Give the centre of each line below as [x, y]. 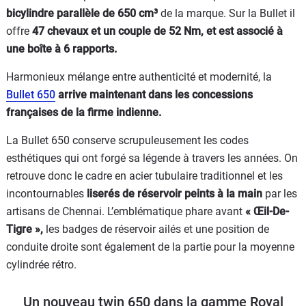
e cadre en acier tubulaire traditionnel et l [175, 176]
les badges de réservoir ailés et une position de [157, 229]
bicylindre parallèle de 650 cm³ [83, 13]
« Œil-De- [267, 211]
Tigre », [26, 229]
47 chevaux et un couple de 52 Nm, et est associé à [156, 31]
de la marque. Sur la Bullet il [228, 13]
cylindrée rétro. [41, 264]
